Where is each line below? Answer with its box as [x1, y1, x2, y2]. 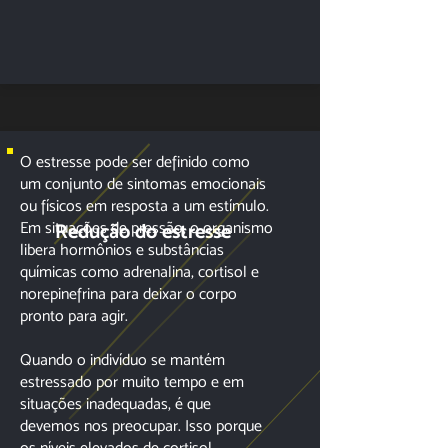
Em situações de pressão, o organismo [20, 218, 273, 237]
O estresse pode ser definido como [20, 152, 250, 171]
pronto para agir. [20, 306, 128, 325]
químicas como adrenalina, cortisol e [20, 262, 259, 281]
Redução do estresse [55, 219, 231, 243]
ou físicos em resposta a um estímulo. [20, 196, 269, 215]
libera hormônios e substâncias [20, 240, 224, 259]
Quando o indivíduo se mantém [20, 350, 225, 369]
